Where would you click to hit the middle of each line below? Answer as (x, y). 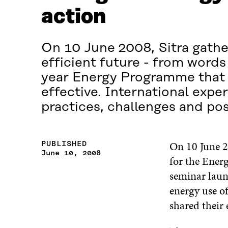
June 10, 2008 (71, 153)
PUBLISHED (64, 144)
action (73, 17)
